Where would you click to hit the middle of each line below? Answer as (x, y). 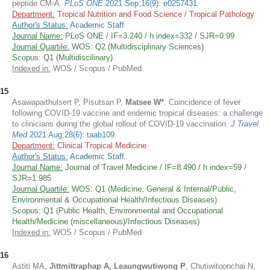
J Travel (245, 124)
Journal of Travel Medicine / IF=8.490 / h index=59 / (155, 167)
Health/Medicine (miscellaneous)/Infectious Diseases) (106, 221)
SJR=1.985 (32, 178)
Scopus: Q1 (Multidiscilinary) (62, 58)
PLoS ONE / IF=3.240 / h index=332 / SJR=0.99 (149, 36)
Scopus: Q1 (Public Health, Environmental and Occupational (118, 211)
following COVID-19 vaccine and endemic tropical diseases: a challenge (137, 113)
